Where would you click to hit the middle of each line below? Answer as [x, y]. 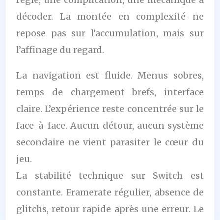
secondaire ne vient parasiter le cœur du [110, 142]
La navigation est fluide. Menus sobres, [110, 75]
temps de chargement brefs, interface [110, 92]
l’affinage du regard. [60, 50]
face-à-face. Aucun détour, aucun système [110, 125]
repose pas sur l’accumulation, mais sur [110, 33]
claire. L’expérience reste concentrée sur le [110, 109]
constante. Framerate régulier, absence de [110, 192]
